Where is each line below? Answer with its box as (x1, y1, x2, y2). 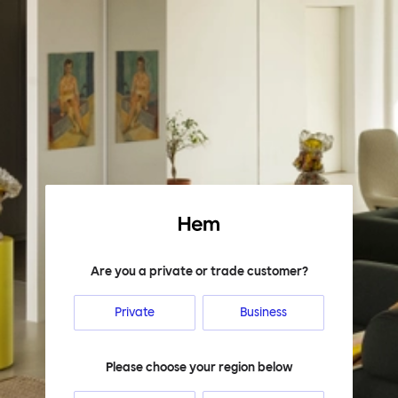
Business (240, 305, 287, 320)
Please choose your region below (105, 360, 293, 375)
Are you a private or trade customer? (90, 264, 308, 279)
